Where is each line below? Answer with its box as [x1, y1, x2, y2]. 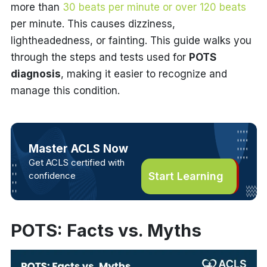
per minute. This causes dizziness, [10, 18, 175, 30]
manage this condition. [10, 85, 120, 97]
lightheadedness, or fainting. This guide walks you [10, 35, 252, 46]
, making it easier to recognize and [60, 68, 227, 80]
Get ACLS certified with [28, 156, 125, 168]
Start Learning [148, 170, 223, 182]
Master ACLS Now [28, 141, 128, 156]
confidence [28, 169, 76, 181]
